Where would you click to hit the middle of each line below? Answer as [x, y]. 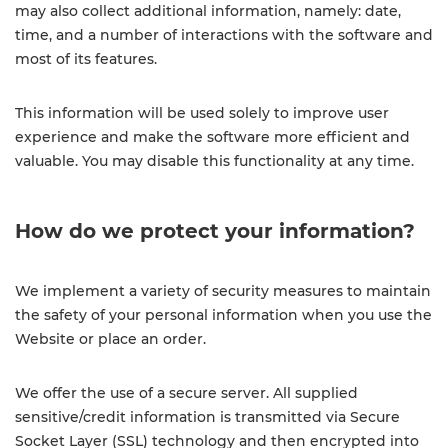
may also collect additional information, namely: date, [208, 11]
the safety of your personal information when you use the [223, 315]
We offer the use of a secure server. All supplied [186, 393]
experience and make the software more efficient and [212, 137]
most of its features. [86, 59]
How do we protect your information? [215, 231]
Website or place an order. [110, 339]
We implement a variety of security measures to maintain [223, 291]
